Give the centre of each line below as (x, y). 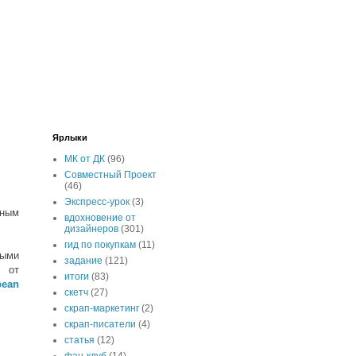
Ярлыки (70, 138)
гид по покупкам (100, 245)
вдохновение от (100, 218)
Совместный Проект (110, 175)
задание (83, 261)
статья (79, 341)
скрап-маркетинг (102, 309)
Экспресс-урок (97, 202)
